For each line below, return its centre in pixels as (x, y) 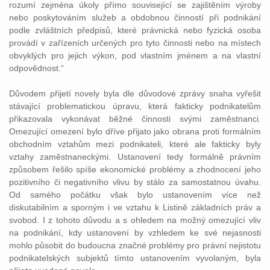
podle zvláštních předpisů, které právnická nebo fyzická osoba (135, 30)
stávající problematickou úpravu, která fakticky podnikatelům (135, 106)
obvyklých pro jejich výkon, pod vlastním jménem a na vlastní (135, 55)
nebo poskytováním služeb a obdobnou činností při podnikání (135, 17)
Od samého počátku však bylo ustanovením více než (135, 195)
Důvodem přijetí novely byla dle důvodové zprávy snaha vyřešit (135, 93)
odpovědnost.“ (36, 68)
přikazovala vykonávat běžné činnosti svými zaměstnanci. (135, 119)
